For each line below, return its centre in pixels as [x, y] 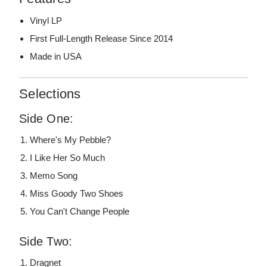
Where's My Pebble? [71, 140]
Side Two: [46, 242]
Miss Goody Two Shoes [77, 194]
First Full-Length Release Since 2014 [102, 39]
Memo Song [54, 176]
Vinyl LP [46, 21]
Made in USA [56, 57]
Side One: [46, 119]
